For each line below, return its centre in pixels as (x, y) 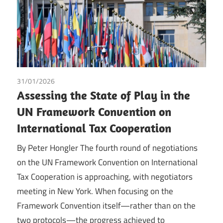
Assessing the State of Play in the (104, 95)
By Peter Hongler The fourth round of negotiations (107, 148)
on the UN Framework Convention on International (107, 162)
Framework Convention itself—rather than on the (106, 205)
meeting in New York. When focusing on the (95, 191)
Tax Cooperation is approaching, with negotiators (105, 176)
